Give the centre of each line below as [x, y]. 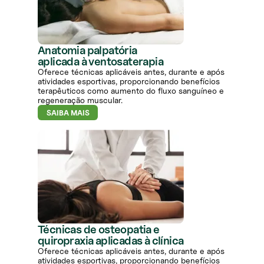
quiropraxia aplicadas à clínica [111, 241]
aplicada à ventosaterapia [100, 62]
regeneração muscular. [80, 100]
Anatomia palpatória [88, 50]
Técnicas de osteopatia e [99, 230]
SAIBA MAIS [68, 113]
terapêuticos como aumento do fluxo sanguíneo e [131, 91]
